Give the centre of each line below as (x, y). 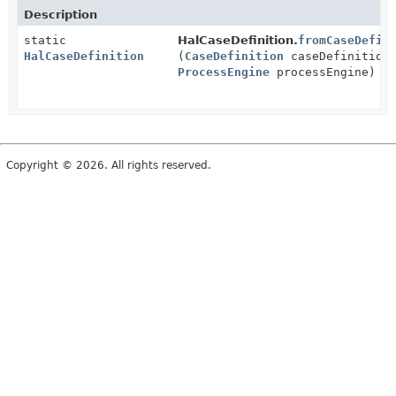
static (45, 40)
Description (61, 15)
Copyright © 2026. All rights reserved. (109, 165)
